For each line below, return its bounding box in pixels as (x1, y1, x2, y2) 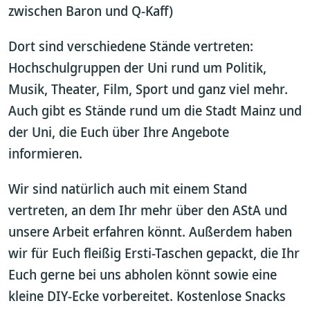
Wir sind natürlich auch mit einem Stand (8, 179, 247, 198)
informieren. (8, 144, 82, 163)
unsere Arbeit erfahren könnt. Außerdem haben (8, 222, 292, 241)
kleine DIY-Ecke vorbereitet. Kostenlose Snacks (8, 286, 286, 305)
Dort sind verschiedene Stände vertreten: (8, 37, 253, 55)
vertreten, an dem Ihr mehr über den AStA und (8, 201, 287, 219)
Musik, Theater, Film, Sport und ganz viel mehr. (8, 80, 288, 98)
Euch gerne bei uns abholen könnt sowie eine (8, 265, 277, 284)
